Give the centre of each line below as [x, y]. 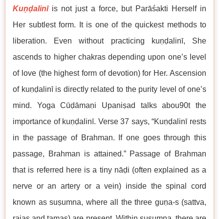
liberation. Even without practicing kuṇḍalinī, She [109, 41]
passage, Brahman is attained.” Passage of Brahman [109, 154]
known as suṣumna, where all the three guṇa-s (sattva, [109, 202]
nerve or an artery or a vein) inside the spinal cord [109, 186]
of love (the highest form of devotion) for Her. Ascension [109, 73]
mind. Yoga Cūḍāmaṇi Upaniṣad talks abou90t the [109, 106]
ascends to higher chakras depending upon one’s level [109, 57]
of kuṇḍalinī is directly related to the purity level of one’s [109, 89]
